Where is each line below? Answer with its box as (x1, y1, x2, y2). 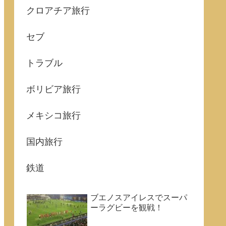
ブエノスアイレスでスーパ (90, 193, 187, 202)
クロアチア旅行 (26, 6, 90, 16)
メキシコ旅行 (26, 110, 81, 121)
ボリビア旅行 (26, 84, 81, 95)
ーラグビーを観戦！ (90, 203, 163, 212)
